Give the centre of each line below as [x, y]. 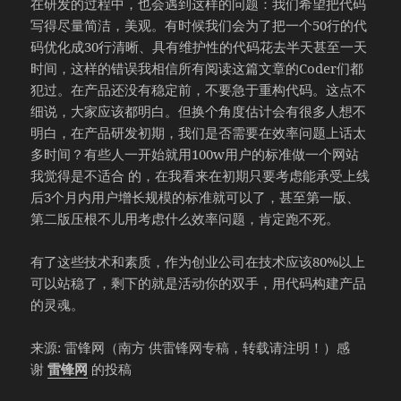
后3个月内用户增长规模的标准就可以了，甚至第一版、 [196, 197]
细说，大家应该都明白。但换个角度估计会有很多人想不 [199, 111]
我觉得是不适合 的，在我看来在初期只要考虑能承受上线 [200, 176]
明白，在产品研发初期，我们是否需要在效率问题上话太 [199, 133]
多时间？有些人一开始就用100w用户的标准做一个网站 [195, 154]
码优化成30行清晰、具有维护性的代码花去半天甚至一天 [199, 47]
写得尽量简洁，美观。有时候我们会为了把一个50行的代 [199, 26]
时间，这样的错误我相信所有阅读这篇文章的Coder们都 [197, 68]
